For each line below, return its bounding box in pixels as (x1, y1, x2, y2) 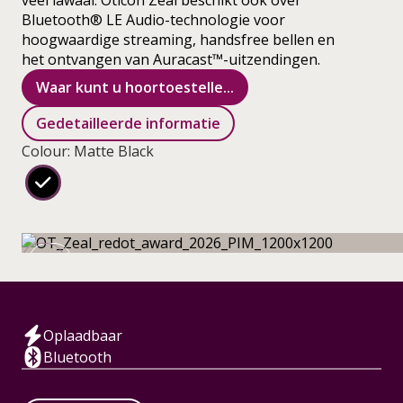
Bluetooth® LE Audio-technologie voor (22, 10, 285, 30)
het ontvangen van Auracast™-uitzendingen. (22, 49, 320, 69)
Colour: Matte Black (22, 141, 154, 161)
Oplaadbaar (43, 326, 122, 345)
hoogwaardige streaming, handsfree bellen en (22, 30, 335, 49)
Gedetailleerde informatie (36, 113, 220, 133)
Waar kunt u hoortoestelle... (36, 77, 234, 97)
